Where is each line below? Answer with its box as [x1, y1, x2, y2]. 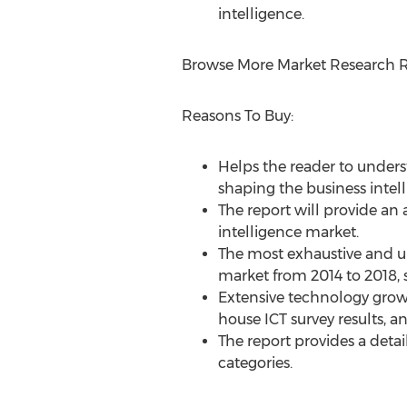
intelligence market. [217, 223, 359, 241]
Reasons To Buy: [181, 107, 293, 124]
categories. [217, 354, 293, 372]
